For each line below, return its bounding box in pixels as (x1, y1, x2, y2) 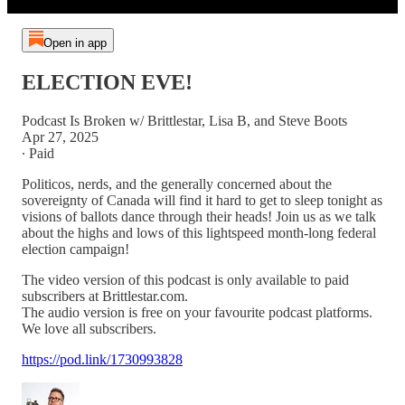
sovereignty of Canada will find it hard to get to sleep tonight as (22, 192, 382, 208)
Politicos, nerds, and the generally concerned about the (22, 175, 332, 192)
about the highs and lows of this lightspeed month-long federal (22, 224, 376, 240)
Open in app (42, 36, 107, 50)
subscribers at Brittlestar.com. (22, 287, 188, 304)
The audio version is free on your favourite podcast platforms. (22, 304, 372, 320)
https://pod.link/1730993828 (22, 351, 183, 367)
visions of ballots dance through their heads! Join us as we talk (22, 208, 376, 224)
